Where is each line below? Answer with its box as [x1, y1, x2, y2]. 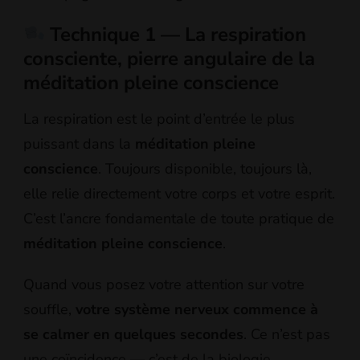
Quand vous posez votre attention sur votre [23, 275, 305, 295]
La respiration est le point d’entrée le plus [23, 109, 295, 129]
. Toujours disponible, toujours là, [98, 159, 312, 179]
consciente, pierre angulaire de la [23, 45, 315, 72]
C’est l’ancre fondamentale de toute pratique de [23, 209, 334, 229]
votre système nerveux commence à [76, 300, 318, 320]
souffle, [23, 300, 76, 320]
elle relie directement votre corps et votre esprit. [23, 184, 335, 204]
